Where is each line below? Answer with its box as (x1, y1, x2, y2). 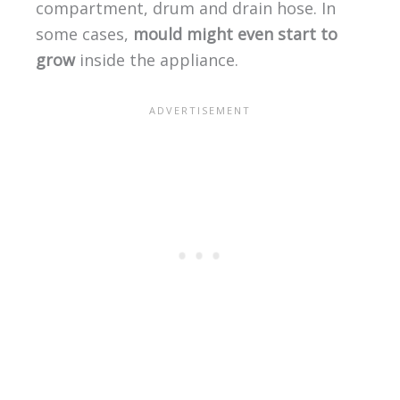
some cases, (35, 23, 129, 46)
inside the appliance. (74, 49, 238, 71)
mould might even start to (128, 23, 337, 46)
